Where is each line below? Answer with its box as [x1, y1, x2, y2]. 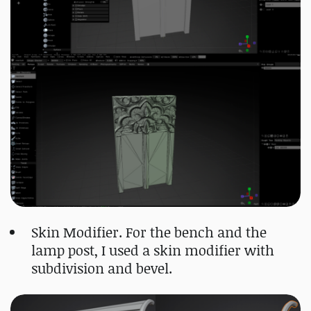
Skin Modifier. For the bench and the [31, 222, 267, 242]
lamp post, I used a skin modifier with [31, 240, 274, 260]
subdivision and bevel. [31, 258, 172, 278]
